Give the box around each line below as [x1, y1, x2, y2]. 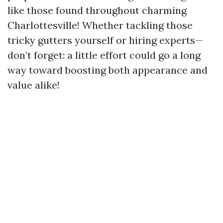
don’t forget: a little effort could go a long [7, 49, 201, 61]
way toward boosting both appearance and [7, 64, 208, 76]
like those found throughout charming [7, 4, 187, 16]
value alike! [7, 79, 60, 91]
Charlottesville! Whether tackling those [7, 19, 193, 31]
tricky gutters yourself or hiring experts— [7, 34, 203, 46]
